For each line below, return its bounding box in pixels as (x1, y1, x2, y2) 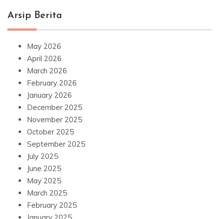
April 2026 (27, 54, 62, 64)
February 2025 (27, 200, 77, 210)
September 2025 (27, 139, 85, 149)
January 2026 (27, 90, 72, 100)
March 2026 (27, 66, 67, 76)
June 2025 (27, 164, 61, 174)
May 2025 (27, 176, 61, 186)
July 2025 (27, 152, 58, 161)
